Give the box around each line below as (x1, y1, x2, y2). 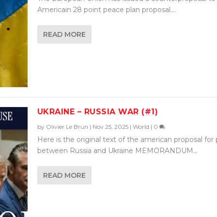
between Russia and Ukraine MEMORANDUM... (37, 146, 198, 155)
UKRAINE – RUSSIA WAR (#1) (37, 107, 158, 117)
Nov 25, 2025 (92, 123, 128, 131)
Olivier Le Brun (46, 123, 88, 131)
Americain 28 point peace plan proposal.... (37, 5, 176, 14)
